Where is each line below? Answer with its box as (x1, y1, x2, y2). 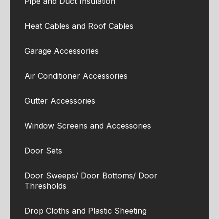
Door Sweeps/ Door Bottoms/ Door (24, 171, 157, 181)
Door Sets (24, 146, 62, 156)
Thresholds (24, 181, 66, 191)
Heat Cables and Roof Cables (24, 21, 133, 31)
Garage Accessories (24, 46, 99, 56)
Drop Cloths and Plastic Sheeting (24, 206, 147, 216)
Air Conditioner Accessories (24, 71, 128, 81)
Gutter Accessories (24, 96, 95, 106)
